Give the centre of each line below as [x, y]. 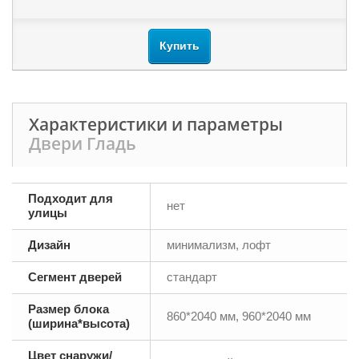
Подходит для [71, 199]
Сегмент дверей [75, 277]
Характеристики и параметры [156, 125]
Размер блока [69, 309]
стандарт [192, 277]
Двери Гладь [83, 144]
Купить [179, 46]
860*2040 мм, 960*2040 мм [239, 317]
